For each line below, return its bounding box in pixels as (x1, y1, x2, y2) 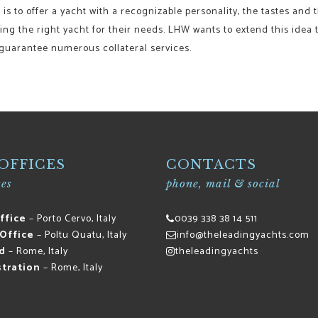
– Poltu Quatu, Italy (33, 226, 127, 243)
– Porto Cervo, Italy (26, 210, 116, 227)
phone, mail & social (166, 176, 280, 190)
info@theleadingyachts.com (177, 226, 309, 243)
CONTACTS (166, 156, 256, 172)
